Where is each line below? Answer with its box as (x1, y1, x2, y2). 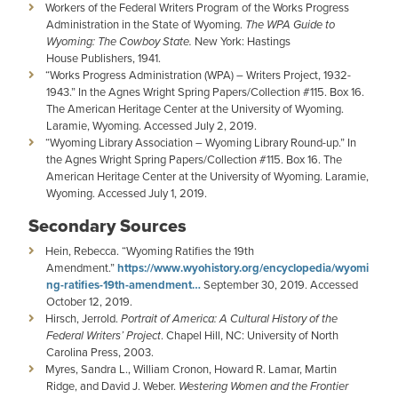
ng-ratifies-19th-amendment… (46, 276, 201, 293)
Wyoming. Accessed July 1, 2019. (46, 185, 207, 201)
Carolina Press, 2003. (46, 344, 154, 360)
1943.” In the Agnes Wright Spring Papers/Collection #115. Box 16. (46, 84, 364, 99)
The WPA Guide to (245, 16, 335, 33)
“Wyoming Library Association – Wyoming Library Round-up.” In (45, 134, 356, 150)
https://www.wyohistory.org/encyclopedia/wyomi (117, 259, 369, 276)
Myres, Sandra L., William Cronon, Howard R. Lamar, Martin (45, 361, 337, 377)
